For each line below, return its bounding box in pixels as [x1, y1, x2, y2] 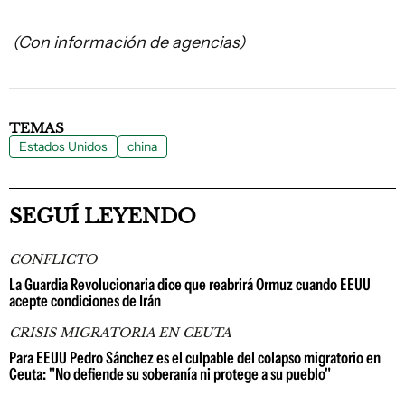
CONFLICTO [9, 251, 97, 268]
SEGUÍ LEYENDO [9, 204, 196, 229]
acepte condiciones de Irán [9, 291, 161, 311]
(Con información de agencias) [9, 33, 245, 52]
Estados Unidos [19, 138, 108, 155]
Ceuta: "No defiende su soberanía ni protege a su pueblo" [9, 364, 331, 384]
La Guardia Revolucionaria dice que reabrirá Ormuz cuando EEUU [9, 275, 371, 295]
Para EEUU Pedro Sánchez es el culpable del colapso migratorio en [9, 348, 381, 368]
